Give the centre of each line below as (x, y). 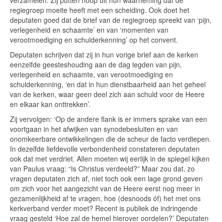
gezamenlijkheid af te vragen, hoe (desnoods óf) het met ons (105, 198)
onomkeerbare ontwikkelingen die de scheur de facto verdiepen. (111, 139)
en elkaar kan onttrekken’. (50, 104)
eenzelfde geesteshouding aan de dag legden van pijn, (96, 64)
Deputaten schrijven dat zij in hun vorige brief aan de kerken (104, 55)
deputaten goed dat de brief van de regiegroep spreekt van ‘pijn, (111, 20)
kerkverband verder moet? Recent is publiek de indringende (104, 208)
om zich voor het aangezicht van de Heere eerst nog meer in (105, 188)
